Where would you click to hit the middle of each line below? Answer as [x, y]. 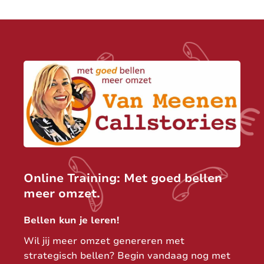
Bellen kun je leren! [71, 220]
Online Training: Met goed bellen [123, 178]
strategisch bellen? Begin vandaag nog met [127, 255]
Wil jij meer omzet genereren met [104, 241]
